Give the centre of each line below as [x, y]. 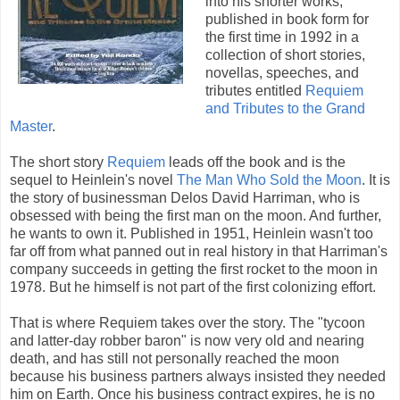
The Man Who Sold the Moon [269, 179]
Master [31, 126]
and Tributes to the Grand [285, 108]
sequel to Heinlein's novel [93, 179]
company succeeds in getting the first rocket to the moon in [194, 269]
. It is [376, 179]
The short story [58, 162]
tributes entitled [255, 90]
